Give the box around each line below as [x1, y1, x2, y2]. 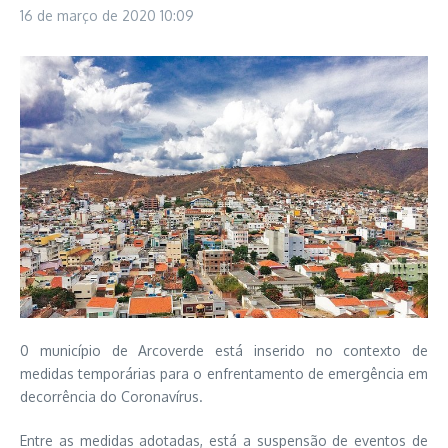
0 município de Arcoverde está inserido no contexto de [20, 342, 428, 360]
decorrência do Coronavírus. [20, 388, 203, 406]
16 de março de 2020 [20, 7, 160, 24]
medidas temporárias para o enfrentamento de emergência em [20, 365, 428, 383]
